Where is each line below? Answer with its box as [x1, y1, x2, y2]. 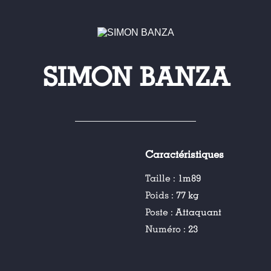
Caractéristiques [145, 149, 224, 161]
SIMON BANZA [42, 62, 229, 93]
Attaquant [175, 206, 222, 218]
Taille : [145, 172, 178, 184]
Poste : [145, 206, 176, 218]
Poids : [145, 189, 177, 201]
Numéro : [145, 223, 189, 235]
